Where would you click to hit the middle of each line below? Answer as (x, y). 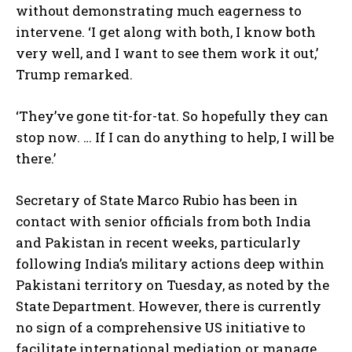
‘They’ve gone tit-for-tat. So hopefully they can (172, 116)
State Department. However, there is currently (169, 306)
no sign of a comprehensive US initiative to (161, 328)
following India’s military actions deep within (170, 264)
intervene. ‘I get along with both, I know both (166, 32)
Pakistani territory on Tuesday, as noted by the (172, 285)
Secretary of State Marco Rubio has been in (157, 200)
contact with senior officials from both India (163, 222)
